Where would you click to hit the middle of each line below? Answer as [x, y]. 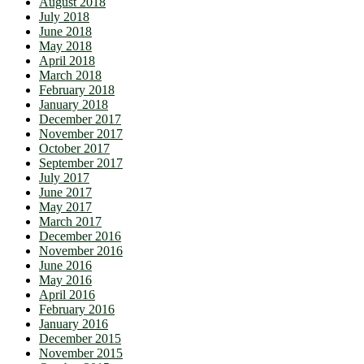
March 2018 [70, 76]
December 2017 [80, 119]
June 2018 [65, 32]
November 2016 [81, 251]
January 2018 [74, 105]
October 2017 [74, 149]
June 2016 [65, 266]
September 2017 [81, 163]
